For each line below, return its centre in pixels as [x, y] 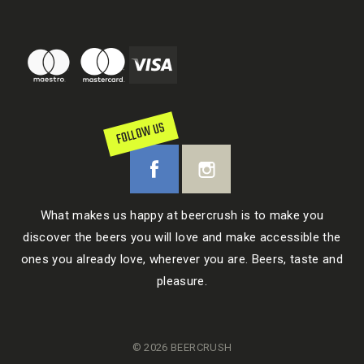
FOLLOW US [141, 134]
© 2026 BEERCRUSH [182, 347]
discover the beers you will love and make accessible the [182, 237]
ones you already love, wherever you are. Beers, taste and [182, 259]
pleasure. [182, 281]
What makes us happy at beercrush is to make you [182, 215]
